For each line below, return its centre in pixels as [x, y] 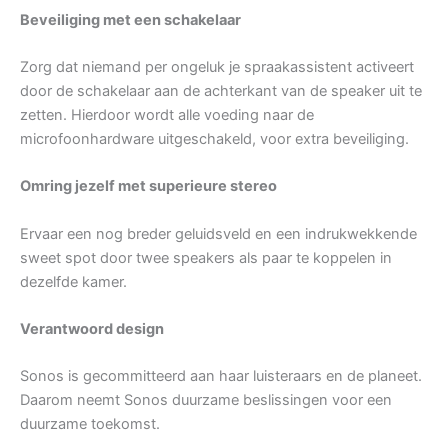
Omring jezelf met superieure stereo [148, 186]
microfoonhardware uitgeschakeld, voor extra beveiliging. [214, 138]
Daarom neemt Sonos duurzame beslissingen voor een [206, 400]
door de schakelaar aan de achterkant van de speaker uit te [221, 90]
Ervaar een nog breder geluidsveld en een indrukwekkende [218, 233]
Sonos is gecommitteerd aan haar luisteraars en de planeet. [221, 376]
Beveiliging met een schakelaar [130, 19]
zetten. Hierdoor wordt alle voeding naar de [167, 114]
